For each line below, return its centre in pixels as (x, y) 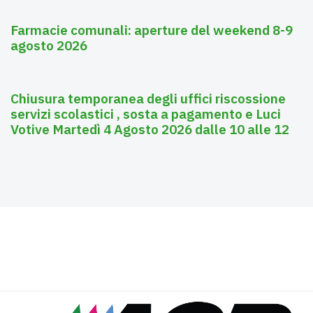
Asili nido (104, 63)
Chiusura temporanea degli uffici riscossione (148, 99)
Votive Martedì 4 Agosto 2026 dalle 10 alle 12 (150, 130)
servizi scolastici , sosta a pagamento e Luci (146, 114)
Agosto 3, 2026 (43, 63)
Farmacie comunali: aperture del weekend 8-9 (152, 30)
